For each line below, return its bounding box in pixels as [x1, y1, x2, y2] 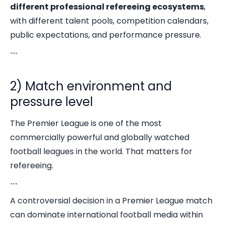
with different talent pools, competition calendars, [10, 15, 208, 27]
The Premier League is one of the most [10, 118, 162, 129]
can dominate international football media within [10, 209, 203, 220]
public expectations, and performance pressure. [10, 29, 201, 41]
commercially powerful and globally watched [10, 132, 189, 143]
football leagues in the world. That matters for [10, 146, 192, 157]
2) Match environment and [10, 78, 172, 94]
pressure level [10, 93, 93, 110]
